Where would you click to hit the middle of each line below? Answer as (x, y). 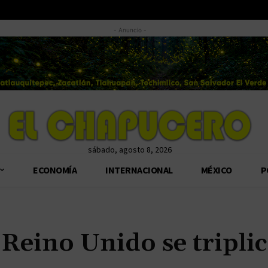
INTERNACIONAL (138, 170)
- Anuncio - (130, 30)
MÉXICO (217, 170)
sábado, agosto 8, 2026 (130, 149)
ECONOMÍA (54, 170)
